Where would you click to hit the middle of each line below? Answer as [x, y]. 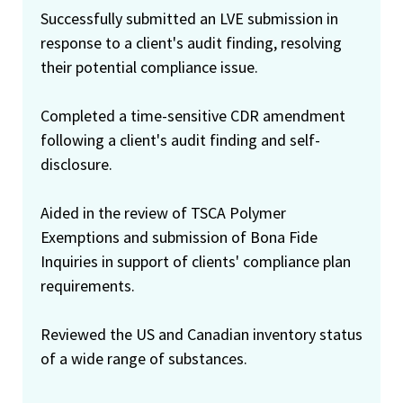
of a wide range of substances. [144, 359]
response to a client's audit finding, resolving [191, 43]
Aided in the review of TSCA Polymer [163, 213]
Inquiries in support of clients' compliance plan [196, 262]
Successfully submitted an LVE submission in [189, 19]
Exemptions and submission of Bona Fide [179, 237]
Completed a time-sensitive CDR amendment [193, 116]
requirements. [88, 286]
